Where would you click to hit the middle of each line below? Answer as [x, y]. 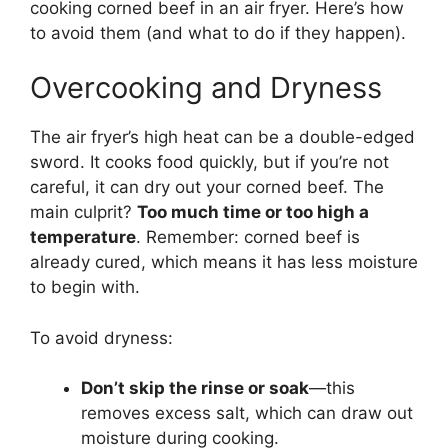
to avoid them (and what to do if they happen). [218, 32]
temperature [83, 237]
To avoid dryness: [101, 337]
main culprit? [83, 212]
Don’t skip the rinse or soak [195, 388]
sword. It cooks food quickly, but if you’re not [209, 162]
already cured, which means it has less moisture [224, 262]
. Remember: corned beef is [248, 237]
